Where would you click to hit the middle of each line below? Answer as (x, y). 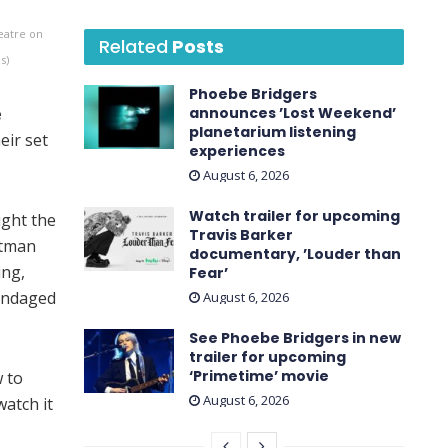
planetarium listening (272, 131)
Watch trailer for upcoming (294, 215)
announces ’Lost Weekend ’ (292, 112)
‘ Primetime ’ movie (259, 375)
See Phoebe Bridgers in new (295, 337)
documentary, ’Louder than (295, 253)
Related (133, 46)
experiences (237, 150)
